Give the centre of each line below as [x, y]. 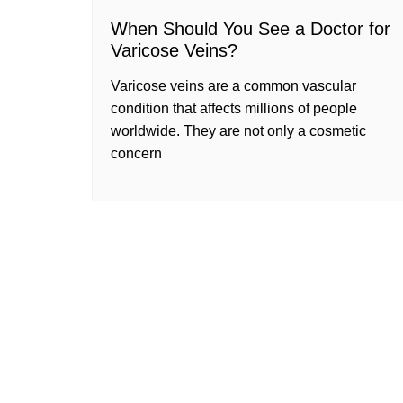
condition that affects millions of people [234, 108]
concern [136, 153]
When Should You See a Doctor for [251, 29]
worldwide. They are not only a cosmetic [238, 131]
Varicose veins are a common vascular [233, 86]
